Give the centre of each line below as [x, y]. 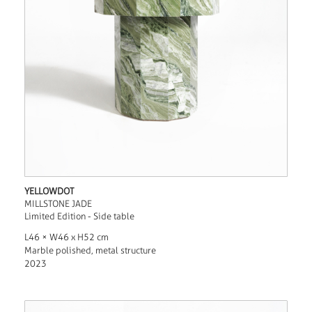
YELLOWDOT [49, 192]
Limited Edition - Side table [79, 217]
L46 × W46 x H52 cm [66, 237]
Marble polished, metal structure [90, 251]
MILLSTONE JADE [58, 204]
